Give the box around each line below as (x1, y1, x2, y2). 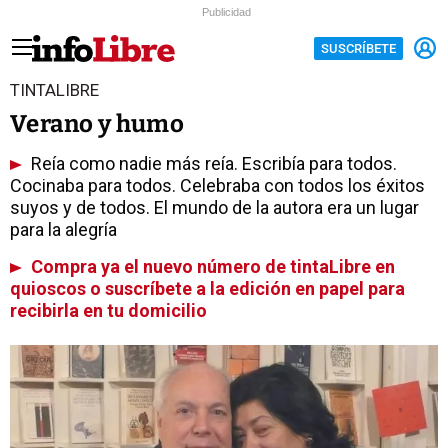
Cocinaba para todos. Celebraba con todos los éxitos (10, 175, 425, 196)
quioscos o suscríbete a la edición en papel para (10, 278, 405, 299)
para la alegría (10, 219, 117, 240)
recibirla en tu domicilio (10, 300, 207, 321)
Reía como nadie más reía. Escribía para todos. (27, 153, 397, 174)
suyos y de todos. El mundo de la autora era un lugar (10, 197, 419, 218)
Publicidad (202, 6, 251, 18)
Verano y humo (10, 110, 185, 138)
